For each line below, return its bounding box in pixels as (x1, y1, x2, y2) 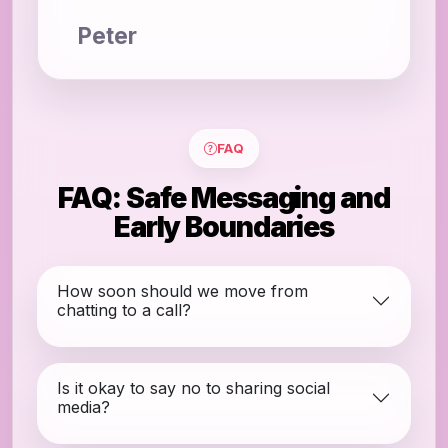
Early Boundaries (113, 210, 335, 244)
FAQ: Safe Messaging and (58, 181, 390, 215)
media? (57, 397, 110, 418)
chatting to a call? (57, 300, 191, 320)
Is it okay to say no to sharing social (57, 378, 330, 399)
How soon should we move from (57, 281, 308, 301)
